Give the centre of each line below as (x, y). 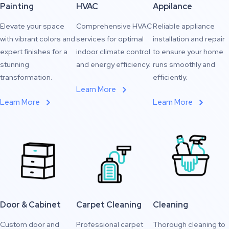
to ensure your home (188, 52)
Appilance (172, 6)
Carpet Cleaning (109, 205)
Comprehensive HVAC (114, 26)
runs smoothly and (184, 64)
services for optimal (110, 39)
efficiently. (170, 77)
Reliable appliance (184, 26)
